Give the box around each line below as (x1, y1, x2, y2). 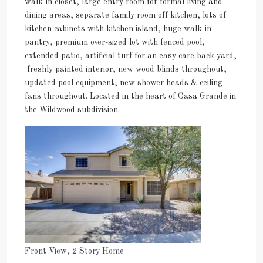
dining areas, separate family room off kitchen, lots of (25, 11, 226, 19)
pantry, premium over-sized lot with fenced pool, (25, 38, 205, 46)
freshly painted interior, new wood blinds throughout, (25, 65, 227, 73)
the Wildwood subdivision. (25, 105, 120, 114)
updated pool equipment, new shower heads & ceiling (25, 78, 222, 87)
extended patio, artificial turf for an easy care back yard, (25, 51, 237, 60)
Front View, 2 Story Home (25, 247, 124, 255)
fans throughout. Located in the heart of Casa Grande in (25, 92, 236, 100)
